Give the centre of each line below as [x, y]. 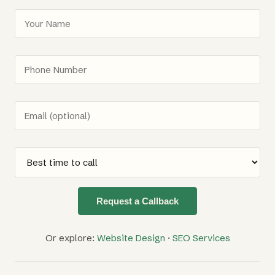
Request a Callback [137, 201]
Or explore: [71, 238]
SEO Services [201, 238]
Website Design [131, 238]
